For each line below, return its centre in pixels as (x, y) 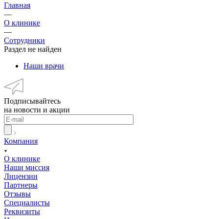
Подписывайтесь (32, 101)
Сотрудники (24, 40)
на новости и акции (37, 109)
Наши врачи (44, 66)
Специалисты (27, 202)
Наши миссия (27, 167)
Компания (21, 141)
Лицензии (21, 176)
